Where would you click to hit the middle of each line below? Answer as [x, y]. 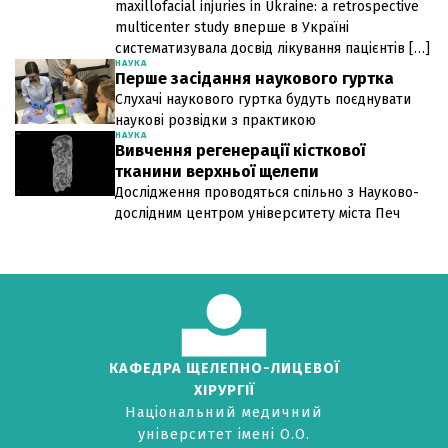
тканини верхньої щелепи [217, 171]
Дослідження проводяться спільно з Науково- [267, 192]
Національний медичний [224, 411]
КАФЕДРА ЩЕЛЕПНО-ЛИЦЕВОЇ [224, 367]
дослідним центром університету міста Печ [257, 213]
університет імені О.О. [224, 433]
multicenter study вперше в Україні [232, 27]
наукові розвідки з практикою [215, 120]
